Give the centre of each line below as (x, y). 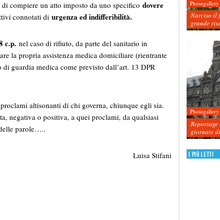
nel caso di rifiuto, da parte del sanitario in (82, 43)
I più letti (201, 154)
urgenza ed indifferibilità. (92, 17)
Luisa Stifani (152, 155)
